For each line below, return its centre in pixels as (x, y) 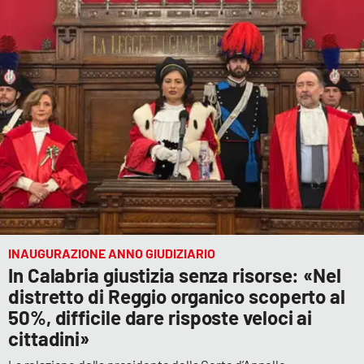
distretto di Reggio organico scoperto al (177, 297)
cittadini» (49, 339)
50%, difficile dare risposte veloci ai (160, 318)
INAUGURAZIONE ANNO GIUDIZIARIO (112, 253)
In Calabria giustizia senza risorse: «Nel (175, 275)
